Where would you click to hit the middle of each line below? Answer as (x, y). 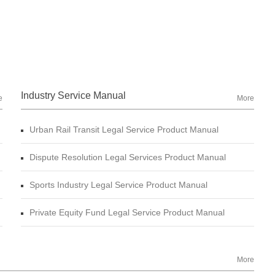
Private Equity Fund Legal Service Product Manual (127, 213)
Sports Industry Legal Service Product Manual (118, 185)
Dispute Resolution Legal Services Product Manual (128, 157)
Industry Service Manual (73, 96)
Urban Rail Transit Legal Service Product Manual (124, 130)
